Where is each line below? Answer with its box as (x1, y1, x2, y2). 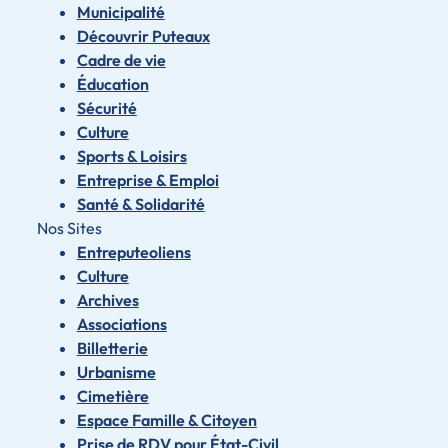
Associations (76, 314, 167, 335)
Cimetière (76, 386, 149, 407)
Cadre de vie (76, 50, 166, 71)
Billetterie (76, 338, 148, 359)
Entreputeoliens (76, 242, 191, 263)
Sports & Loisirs (76, 146, 187, 167)
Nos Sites (36, 218, 102, 239)
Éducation (76, 74, 149, 95)
